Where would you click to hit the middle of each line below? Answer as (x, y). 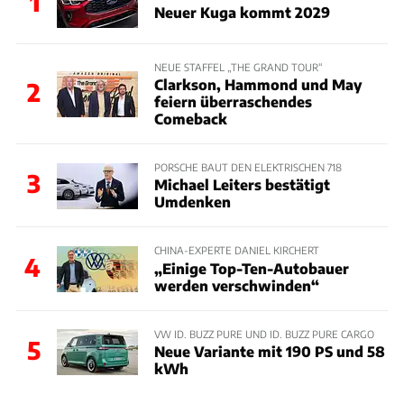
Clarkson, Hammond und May (257, 85)
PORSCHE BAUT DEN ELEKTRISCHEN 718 (248, 167)
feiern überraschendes (233, 102)
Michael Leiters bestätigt (242, 185)
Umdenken (192, 202)
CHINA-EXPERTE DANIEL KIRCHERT (236, 250)
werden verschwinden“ (236, 285)
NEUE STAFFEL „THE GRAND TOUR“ (238, 66)
